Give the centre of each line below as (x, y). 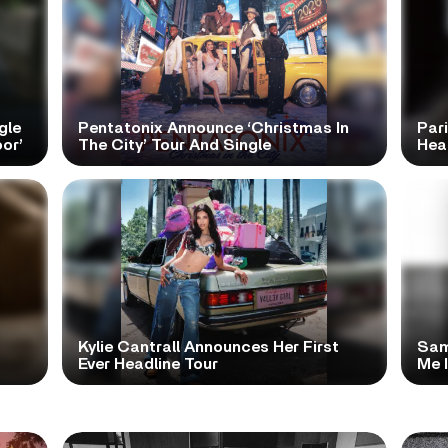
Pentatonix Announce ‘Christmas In (213, 127)
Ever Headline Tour (147, 363)
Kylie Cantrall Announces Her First (208, 346)
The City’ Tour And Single (174, 144)
